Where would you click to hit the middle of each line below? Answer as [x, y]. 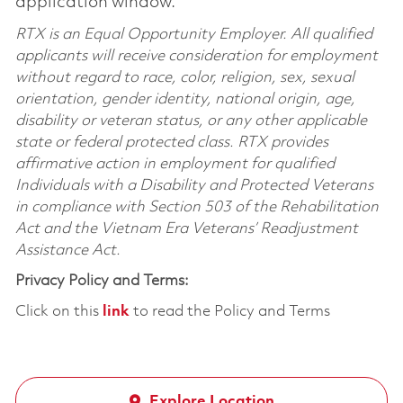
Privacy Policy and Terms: [102, 281]
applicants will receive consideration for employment [196, 56]
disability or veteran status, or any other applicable [191, 121]
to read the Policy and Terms [229, 311]
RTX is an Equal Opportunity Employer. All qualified [193, 34]
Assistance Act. [67, 250]
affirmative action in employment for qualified [175, 164]
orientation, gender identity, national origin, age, [185, 99]
